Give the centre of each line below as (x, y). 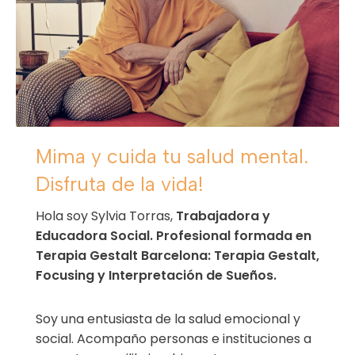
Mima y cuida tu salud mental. (172, 156)
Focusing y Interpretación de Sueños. (156, 275)
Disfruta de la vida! (119, 183)
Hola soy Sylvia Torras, (105, 216)
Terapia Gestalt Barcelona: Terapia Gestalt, (177, 255)
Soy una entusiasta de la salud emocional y (168, 319)
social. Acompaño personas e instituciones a (173, 338)
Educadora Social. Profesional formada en (173, 235)
